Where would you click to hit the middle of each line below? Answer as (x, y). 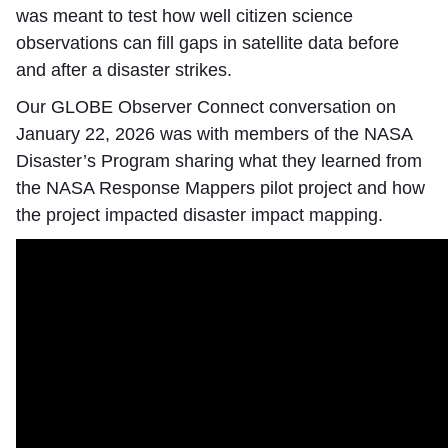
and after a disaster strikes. (124, 70)
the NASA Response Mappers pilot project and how (220, 188)
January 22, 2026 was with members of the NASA (214, 134)
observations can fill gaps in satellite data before (207, 43)
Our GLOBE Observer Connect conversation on (206, 107)
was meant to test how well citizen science (184, 16)
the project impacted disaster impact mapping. (199, 215)
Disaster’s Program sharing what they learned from (219, 161)
